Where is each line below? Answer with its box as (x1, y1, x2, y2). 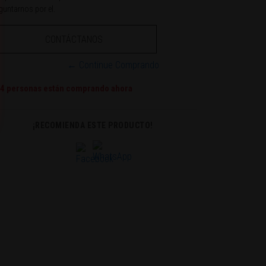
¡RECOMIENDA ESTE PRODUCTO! (32, 120, 153, 130)
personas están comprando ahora (5, 83, 132, 94)
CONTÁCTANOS (45, 33, 103, 45)
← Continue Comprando (66, 59, 159, 71)
